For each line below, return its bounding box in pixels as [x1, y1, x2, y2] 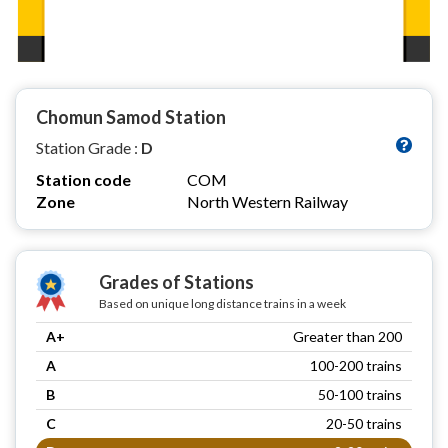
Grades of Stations [98, 270, 254, 293]
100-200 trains [310, 356, 402, 374]
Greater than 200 [293, 327, 402, 345]
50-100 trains [318, 385, 402, 403]
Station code [36, 169, 131, 189]
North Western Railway [187, 191, 348, 211]
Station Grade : [36, 137, 141, 157]
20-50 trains [326, 414, 402, 432]
